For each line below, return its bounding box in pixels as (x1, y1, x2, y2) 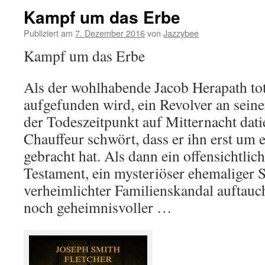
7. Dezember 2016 (75, 27, 145, 39)
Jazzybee (163, 27, 199, 39)
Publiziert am (24, 27, 73, 39)
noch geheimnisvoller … (24, 197, 172, 217)
